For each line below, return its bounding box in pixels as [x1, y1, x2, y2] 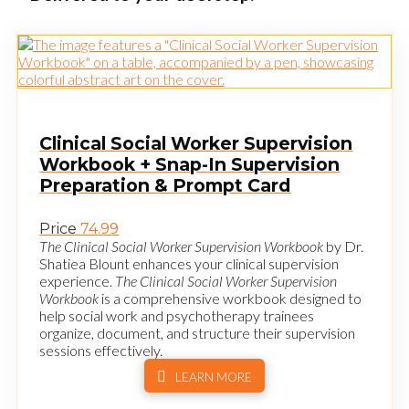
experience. [39, 271, 116, 289]
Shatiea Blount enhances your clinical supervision [39, 254, 340, 272]
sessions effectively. [39, 341, 163, 359]
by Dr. [323, 236, 364, 255]
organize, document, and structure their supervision [39, 323, 356, 341]
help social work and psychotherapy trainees [39, 306, 315, 324]
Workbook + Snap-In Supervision [39, 153, 341, 176]
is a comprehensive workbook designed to [99, 288, 362, 307]
